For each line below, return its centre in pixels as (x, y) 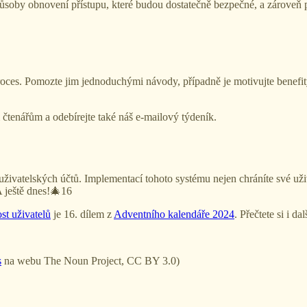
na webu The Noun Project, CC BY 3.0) (90, 260)
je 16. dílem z (82, 214)
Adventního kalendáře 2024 (174, 214)
